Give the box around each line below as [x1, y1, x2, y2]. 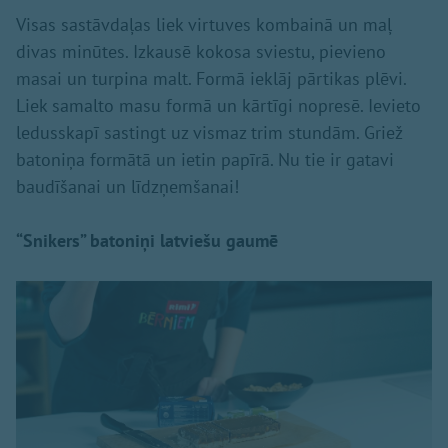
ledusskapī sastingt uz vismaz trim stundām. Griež [16, 121, 402, 145]
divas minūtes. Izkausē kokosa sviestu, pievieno [16, 40, 386, 64]
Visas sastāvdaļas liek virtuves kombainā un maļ [16, 13, 392, 37]
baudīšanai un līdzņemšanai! [16, 175, 239, 199]
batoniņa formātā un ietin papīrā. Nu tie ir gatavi [16, 148, 394, 172]
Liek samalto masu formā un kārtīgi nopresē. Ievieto [16, 94, 421, 118]
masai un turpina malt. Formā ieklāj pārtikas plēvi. [16, 67, 406, 91]
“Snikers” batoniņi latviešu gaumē [16, 229, 278, 253]
